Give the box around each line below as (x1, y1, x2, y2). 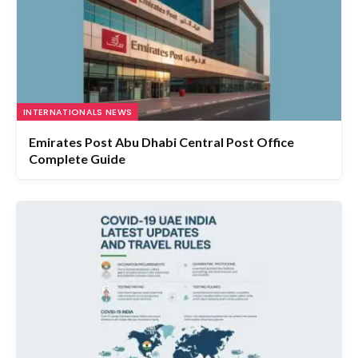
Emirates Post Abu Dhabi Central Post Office (29, 113, 294, 129)
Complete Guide (29, 129, 125, 145)
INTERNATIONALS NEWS (23, 84, 133, 97)
